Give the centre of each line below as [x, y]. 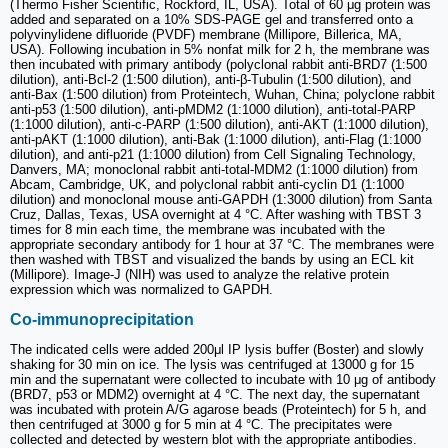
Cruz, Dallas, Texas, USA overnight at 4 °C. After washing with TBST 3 [215, 215]
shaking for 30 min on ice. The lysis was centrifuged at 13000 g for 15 [212, 364]
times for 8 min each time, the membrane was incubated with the [197, 230]
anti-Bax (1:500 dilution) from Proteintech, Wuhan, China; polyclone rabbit [222, 95]
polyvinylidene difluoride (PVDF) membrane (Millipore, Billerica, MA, [206, 35]
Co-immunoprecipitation [102, 319]
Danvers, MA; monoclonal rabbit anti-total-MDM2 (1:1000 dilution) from [214, 170]
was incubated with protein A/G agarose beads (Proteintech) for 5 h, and [218, 409]
